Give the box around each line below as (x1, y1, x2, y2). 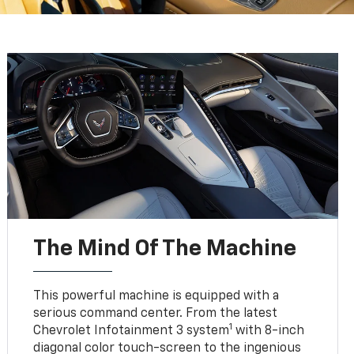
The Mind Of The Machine (33, 237, 297, 260)
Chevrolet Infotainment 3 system (33, 324, 230, 337)
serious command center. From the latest (33, 307, 278, 320)
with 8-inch (232, 324, 305, 337)
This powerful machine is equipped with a (33, 289, 280, 303)
